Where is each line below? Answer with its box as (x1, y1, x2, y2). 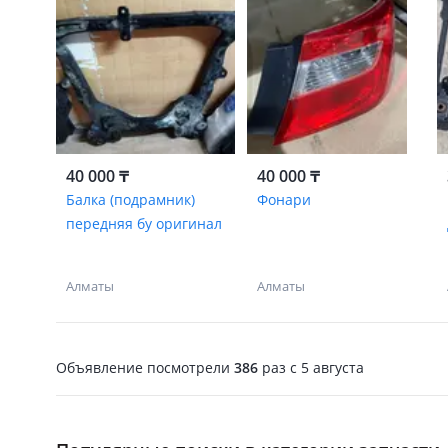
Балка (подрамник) (66, 190, 195, 209)
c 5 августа (286, 357, 364, 377)
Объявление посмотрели (56, 357, 234, 377)
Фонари (256, 190, 311, 209)
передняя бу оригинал (66, 214, 222, 233)
